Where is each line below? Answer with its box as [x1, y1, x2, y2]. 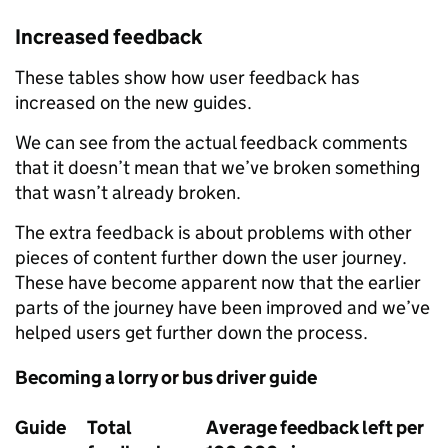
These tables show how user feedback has [15, 66, 360, 90]
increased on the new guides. [15, 91, 252, 115]
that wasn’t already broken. [15, 181, 241, 205]
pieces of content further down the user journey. [15, 246, 407, 270]
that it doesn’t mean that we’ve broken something [15, 156, 420, 180]
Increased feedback [15, 24, 202, 51]
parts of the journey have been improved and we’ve [15, 296, 430, 320]
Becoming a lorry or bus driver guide [15, 366, 317, 390]
